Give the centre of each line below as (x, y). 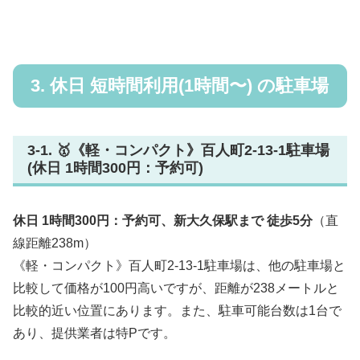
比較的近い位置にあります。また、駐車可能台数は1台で (177, 310)
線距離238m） (55, 243)
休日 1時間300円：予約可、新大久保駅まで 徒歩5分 (163, 220)
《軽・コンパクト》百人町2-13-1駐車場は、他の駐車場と (179, 265)
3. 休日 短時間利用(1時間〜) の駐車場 (180, 86)
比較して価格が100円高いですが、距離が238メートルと (176, 288)
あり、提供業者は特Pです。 (94, 333)
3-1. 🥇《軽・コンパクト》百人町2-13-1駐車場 (178, 151)
